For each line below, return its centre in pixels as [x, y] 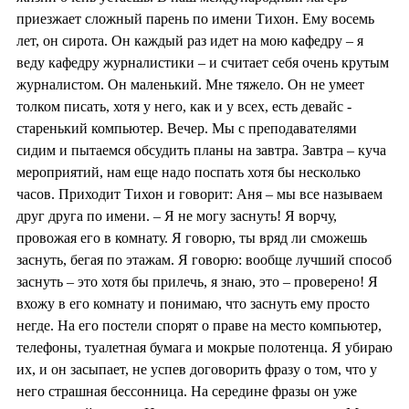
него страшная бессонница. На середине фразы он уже [187, 391]
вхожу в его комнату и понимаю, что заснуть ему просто [193, 303]
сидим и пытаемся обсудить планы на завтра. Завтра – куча [201, 150]
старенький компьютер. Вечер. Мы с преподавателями [187, 128]
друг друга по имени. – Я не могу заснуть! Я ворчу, [177, 215]
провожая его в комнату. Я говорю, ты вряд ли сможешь [192, 237]
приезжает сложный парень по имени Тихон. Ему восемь [195, 18]
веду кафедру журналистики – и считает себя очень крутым [203, 62]
